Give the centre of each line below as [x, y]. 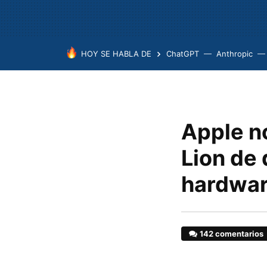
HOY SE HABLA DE [116, 54]
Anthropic [235, 54]
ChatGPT [183, 54]
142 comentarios [232, 234]
